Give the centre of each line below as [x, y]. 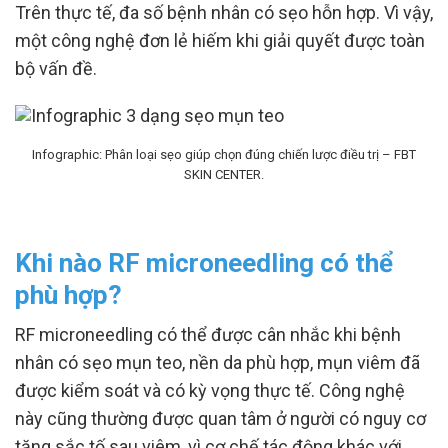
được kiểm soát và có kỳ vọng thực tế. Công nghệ [210, 390]
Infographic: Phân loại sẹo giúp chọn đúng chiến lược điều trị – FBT [224, 154]
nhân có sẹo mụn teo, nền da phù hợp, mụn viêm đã [217, 362]
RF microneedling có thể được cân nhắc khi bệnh [208, 334]
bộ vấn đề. [56, 68]
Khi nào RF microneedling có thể [204, 263]
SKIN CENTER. [224, 174]
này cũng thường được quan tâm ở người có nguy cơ [220, 418]
